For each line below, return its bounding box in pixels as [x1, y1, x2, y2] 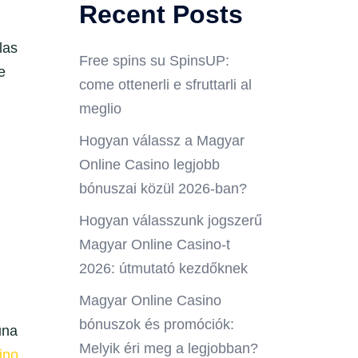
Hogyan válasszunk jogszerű [78, 213, 262, 229]
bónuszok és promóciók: [78, 316, 234, 333]
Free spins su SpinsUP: [78, 53, 229, 70]
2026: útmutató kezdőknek [78, 261, 248, 277]
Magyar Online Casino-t [78, 237, 230, 253]
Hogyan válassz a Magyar [78, 133, 245, 149]
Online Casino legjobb [78, 157, 220, 173]
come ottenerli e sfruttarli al [78, 77, 252, 93]
